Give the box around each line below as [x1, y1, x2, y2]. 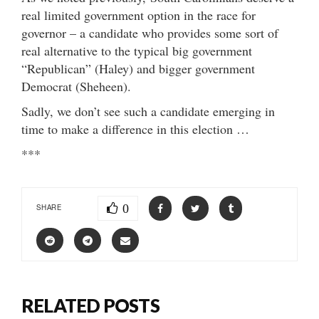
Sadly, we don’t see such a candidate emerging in [21, 102, 275, 120]
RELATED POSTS [21, 293, 159, 317]
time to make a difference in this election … [21, 120, 249, 137]
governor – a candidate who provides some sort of [21, 23, 278, 41]
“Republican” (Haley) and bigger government [21, 59, 255, 77]
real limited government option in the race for [21, 6, 256, 23]
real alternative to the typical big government [21, 41, 252, 59]
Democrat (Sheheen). [21, 77, 131, 95]
